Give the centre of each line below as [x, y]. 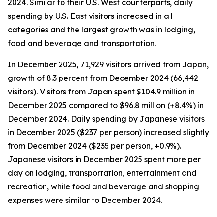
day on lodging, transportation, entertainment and [102, 173]
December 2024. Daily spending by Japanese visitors [106, 119]
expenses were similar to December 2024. [85, 200]
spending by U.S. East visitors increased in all [90, 16]
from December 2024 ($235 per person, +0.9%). [94, 146]
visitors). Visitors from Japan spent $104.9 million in [101, 92]
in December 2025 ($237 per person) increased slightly [108, 132]
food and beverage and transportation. [82, 43]
